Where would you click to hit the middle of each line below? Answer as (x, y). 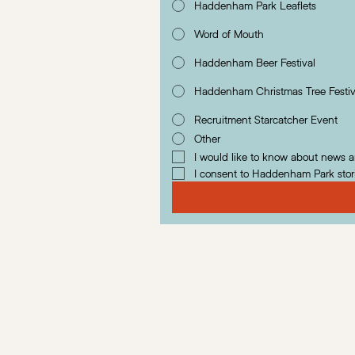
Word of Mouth (229, 34)
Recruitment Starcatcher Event (265, 120)
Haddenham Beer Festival (254, 63)
